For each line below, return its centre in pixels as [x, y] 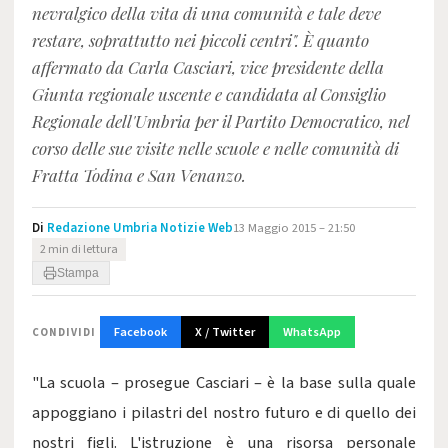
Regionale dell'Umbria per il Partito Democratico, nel [220, 121]
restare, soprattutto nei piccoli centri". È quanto [200, 40]
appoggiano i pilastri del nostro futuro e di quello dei [224, 413]
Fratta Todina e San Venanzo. [139, 175]
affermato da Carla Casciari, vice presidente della [208, 67]
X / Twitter [225, 332]
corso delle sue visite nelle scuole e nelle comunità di [215, 148]
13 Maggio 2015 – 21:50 [294, 228]
